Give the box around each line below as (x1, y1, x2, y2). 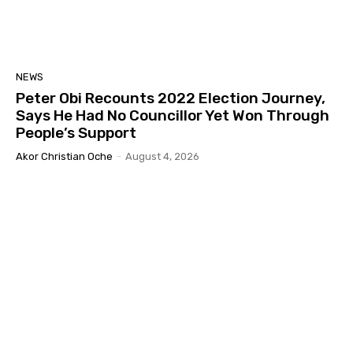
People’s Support (16, 124, 136, 143)
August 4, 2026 (125, 150, 199, 163)
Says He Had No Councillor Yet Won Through (16, 106, 329, 125)
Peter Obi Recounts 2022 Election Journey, (16, 89, 325, 108)
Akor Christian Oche (16, 150, 113, 163)
